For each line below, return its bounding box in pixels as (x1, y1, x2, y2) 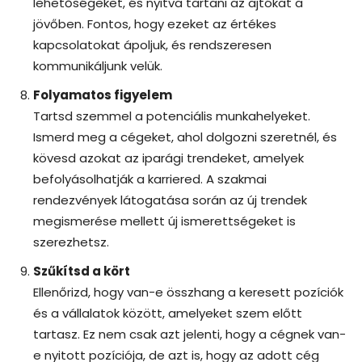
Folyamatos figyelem (33, 86, 172, 103)
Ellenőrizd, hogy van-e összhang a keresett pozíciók (33, 283, 343, 301)
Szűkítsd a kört (33, 262, 130, 280)
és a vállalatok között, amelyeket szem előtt (33, 304, 302, 322)
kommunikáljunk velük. (33, 57, 162, 74)
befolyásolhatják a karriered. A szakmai (33, 170, 267, 187)
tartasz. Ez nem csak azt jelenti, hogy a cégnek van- (33, 325, 346, 343)
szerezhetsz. (33, 233, 109, 250)
